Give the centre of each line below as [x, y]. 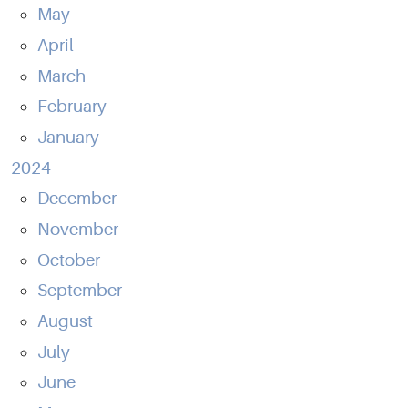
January [68, 137]
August [65, 321]
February [71, 107]
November [77, 229]
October [68, 260]
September [79, 291]
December [76, 199]
